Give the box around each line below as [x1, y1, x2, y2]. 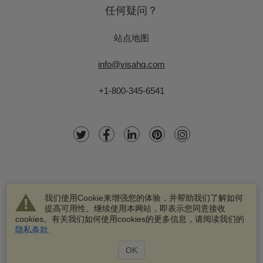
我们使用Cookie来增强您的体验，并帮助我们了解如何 [45, 193, 243, 203]
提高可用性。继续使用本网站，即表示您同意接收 [45, 204, 225, 213]
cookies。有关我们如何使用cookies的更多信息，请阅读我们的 [15, 214, 244, 224]
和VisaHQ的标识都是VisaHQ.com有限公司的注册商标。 [28, 241, 235, 251]
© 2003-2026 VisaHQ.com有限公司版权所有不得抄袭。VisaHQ [15, 231, 248, 241]
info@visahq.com [98, 59, 165, 70]
